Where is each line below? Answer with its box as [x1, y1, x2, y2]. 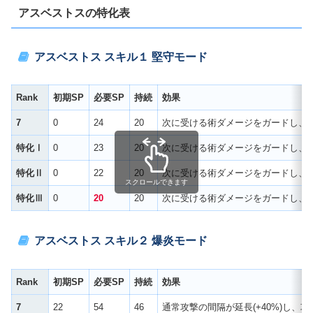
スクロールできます [125, 177, 188, 186]
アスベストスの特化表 [17, 7, 130, 20]
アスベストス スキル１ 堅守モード [34, 50, 208, 63]
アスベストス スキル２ [34, 235, 152, 247]
